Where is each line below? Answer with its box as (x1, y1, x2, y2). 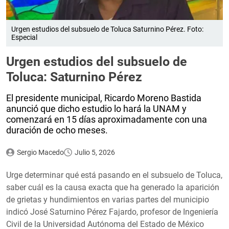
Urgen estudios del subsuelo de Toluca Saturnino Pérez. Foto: (11, 25, 203, 33)
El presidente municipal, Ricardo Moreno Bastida (6, 92, 201, 103)
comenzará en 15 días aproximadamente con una (6, 113, 207, 125)
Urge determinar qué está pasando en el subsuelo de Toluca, (6, 170, 222, 180)
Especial (11, 33, 37, 41)
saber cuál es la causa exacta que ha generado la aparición (6, 182, 219, 192)
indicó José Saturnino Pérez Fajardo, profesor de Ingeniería (6, 207, 218, 217)
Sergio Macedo (16, 148, 64, 156)
